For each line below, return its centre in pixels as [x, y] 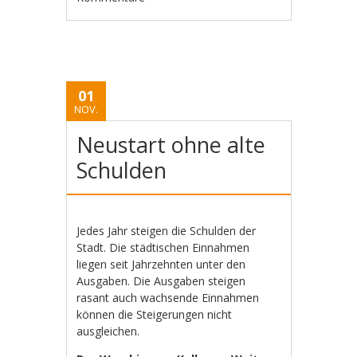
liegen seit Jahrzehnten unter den [161, 265]
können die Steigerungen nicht [155, 315]
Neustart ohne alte [171, 145]
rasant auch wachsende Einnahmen [168, 298]
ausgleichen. [108, 331]
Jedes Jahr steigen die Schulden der [167, 231]
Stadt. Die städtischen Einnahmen [163, 248]
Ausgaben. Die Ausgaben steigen [161, 281]
